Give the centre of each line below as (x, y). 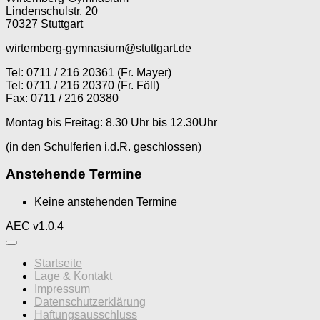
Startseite (58, 264)
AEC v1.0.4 (35, 226)
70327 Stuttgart (44, 24)
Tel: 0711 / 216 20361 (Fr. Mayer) (89, 72)
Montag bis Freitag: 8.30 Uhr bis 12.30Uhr (111, 122)
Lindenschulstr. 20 (52, 11)
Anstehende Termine (74, 174)
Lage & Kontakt (73, 276)
